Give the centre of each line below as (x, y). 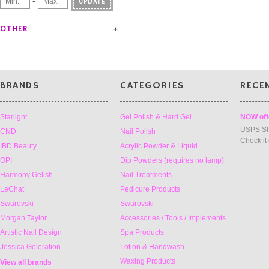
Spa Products (142, 232)
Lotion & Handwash (152, 247)
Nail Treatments (146, 175)
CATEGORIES (152, 86)
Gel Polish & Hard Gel (156, 117)
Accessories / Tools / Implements (173, 218)
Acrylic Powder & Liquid (159, 146)
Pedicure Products (150, 189)
